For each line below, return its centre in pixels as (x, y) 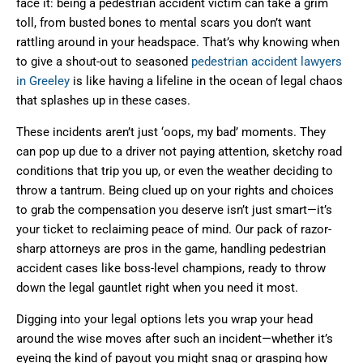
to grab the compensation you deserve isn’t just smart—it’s (174, 210)
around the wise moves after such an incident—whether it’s (175, 339)
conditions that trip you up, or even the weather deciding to (175, 171)
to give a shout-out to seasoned (104, 62)
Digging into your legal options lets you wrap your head (164, 320)
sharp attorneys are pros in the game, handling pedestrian (171, 249)
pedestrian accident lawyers (267, 62)
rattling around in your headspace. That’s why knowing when (178, 43)
